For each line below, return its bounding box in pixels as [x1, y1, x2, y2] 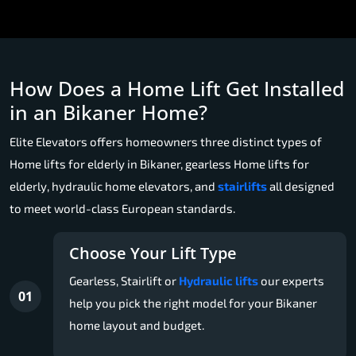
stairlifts [218, 178, 267, 193]
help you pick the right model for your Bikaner [69, 295, 317, 310]
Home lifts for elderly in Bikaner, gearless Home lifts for [10, 156, 309, 171]
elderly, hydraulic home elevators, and [10, 178, 218, 193]
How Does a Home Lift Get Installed [10, 74, 344, 102]
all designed [267, 178, 335, 193]
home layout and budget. [69, 317, 204, 332]
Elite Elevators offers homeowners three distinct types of [10, 133, 322, 149]
